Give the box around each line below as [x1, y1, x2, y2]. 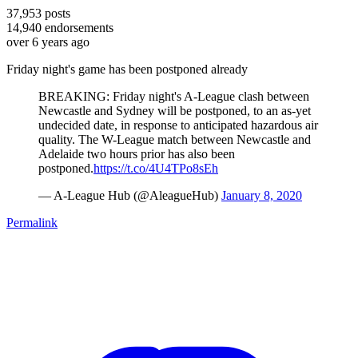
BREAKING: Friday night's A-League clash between [38, 89, 309, 103]
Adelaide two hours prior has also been [38, 146, 235, 161]
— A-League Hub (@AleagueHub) [38, 188, 221, 202]
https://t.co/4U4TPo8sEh [93, 161, 218, 175]
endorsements [42, 20, 113, 34]
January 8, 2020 [221, 188, 302, 202]
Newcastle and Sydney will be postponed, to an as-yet [38, 103, 311, 117]
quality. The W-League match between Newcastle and [38, 132, 311, 146]
